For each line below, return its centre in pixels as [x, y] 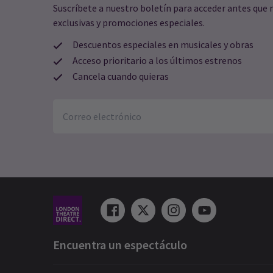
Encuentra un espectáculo [120, 245]
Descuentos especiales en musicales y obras [163, 44]
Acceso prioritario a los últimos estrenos [157, 61]
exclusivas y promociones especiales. [129, 23]
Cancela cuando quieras [121, 76]
